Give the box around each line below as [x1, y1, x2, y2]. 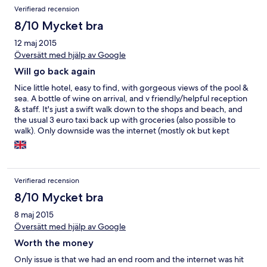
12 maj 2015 [14, 38, 57, 49]
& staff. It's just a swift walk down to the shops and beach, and [14, 104, 243, 115]
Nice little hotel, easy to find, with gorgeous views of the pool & [14, 82, 249, 94]
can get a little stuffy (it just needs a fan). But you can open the [14, 147, 244, 158]
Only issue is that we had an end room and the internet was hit [14, 254, 244, 265]
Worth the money [14, 237, 94, 249]
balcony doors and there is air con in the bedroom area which [14, 157, 240, 169]
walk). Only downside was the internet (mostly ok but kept [14, 125, 229, 136]
